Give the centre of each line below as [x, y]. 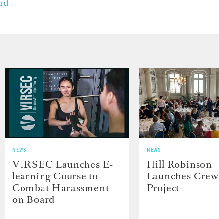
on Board [33, 200]
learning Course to [55, 176]
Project [163, 188]
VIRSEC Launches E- [63, 164]
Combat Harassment [61, 188]
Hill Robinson [179, 164]
